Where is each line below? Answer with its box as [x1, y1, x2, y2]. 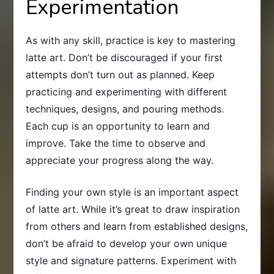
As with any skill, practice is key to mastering [26, 34, 236, 46]
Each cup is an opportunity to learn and [26, 119, 210, 132]
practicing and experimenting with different [26, 85, 228, 98]
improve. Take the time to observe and [26, 136, 206, 149]
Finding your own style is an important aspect [26, 185, 239, 198]
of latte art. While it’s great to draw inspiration [26, 202, 240, 215]
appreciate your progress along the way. [26, 154, 214, 166]
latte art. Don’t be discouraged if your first [26, 51, 223, 64]
